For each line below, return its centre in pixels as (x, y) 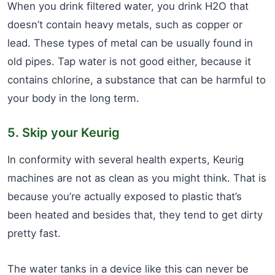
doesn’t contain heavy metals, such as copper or (125, 24)
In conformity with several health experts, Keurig (126, 159)
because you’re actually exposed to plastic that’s (125, 196)
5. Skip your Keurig (64, 132)
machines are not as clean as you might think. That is (137, 178)
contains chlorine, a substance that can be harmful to (137, 79)
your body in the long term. (73, 98)
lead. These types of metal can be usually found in (130, 43)
